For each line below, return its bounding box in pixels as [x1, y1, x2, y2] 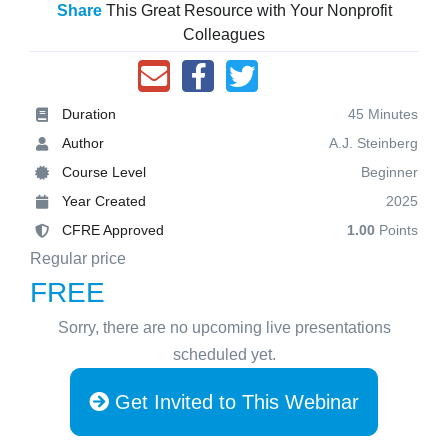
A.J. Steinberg [329, 135, 418, 151]
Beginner [361, 164, 418, 180]
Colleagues [183, 26, 265, 43]
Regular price [30, 250, 126, 267]
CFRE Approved [62, 222, 164, 238]
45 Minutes [348, 106, 418, 122]
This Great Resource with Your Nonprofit [101, 2, 392, 19]
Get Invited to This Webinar [109, 391, 359, 413]
